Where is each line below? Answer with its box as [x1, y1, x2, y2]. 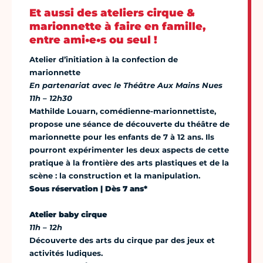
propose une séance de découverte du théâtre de [29, 119, 230, 129]
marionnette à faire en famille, [29, 19, 205, 33]
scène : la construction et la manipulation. [29, 170, 200, 180]
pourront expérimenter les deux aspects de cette [29, 144, 229, 154]
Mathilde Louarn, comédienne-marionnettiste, [29, 106, 216, 116]
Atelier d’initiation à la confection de [29, 54, 178, 64]
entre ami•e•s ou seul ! [29, 33, 157, 46]
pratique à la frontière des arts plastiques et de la [29, 157, 229, 167]
